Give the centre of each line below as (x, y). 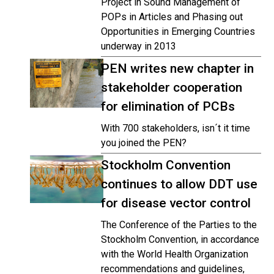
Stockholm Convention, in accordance (180, 239)
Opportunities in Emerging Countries (178, 31)
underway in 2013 (139, 46)
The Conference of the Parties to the (179, 225)
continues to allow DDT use (179, 184)
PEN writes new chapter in (177, 68)
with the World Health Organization (175, 254)
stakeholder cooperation (172, 87)
